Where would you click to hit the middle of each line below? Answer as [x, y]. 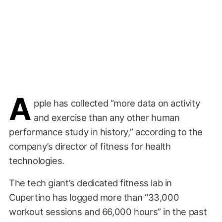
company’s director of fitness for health [90, 146]
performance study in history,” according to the [106, 132]
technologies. [36, 160]
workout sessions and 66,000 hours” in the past [108, 211]
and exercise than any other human [107, 117]
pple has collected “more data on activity [117, 103]
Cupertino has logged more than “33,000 [94, 197]
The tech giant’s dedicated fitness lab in [90, 183]
